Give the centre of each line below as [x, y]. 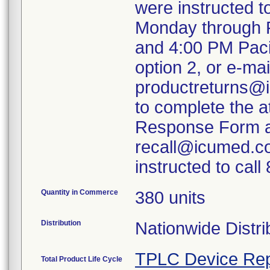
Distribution [61, 223]
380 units [170, 198]
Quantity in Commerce [80, 192]
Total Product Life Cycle [82, 259]
